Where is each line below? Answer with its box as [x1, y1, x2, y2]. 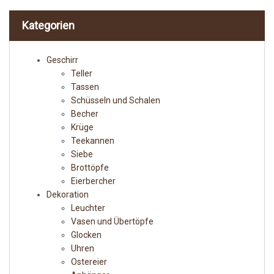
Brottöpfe [71, 163, 109, 173]
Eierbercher [71, 176, 116, 187]
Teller [71, 68, 92, 79]
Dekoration [46, 190, 89, 200]
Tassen [71, 82, 99, 92]
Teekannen [71, 136, 114, 146]
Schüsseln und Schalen [71, 95, 160, 106]
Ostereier [71, 257, 107, 267]
